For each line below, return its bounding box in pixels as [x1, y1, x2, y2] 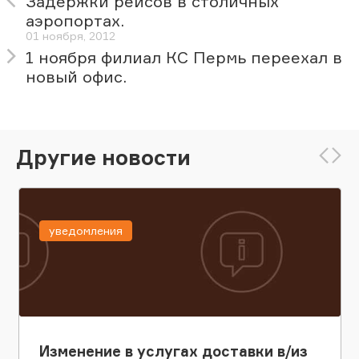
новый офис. [26, 67, 127, 87]
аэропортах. [26, 10, 124, 31]
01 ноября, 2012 [26, 29, 115, 43]
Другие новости [16, 143, 191, 170]
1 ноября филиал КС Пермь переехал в [26, 47, 342, 68]
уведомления [48, 224, 123, 238]
